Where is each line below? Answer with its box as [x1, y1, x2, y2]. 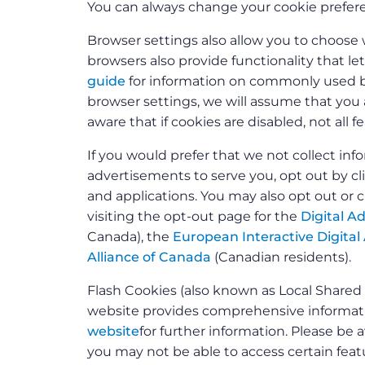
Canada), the [87, 229, 173, 245]
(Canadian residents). [211, 249, 351, 266]
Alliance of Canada [87, 249, 211, 266]
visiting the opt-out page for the [87, 209, 301, 225]
